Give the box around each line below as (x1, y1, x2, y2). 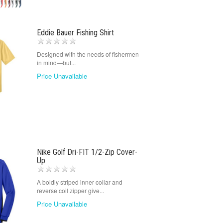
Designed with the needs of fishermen (36, 50, 139, 58)
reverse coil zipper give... (36, 186, 104, 195)
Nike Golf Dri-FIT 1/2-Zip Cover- (36, 147, 137, 157)
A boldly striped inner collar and (36, 177, 122, 186)
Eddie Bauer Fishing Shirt (36, 28, 114, 37)
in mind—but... (36, 58, 76, 67)
